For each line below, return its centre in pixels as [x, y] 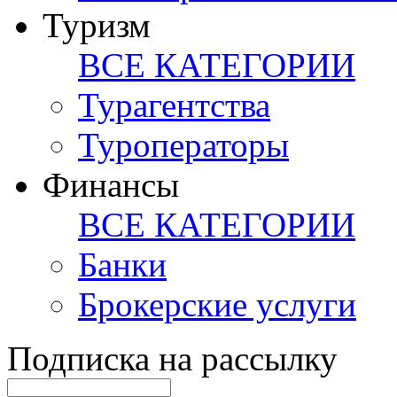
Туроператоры [183, 145]
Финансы [111, 185]
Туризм [97, 26]
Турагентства [174, 105]
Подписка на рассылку [172, 359]
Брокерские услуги [217, 305]
